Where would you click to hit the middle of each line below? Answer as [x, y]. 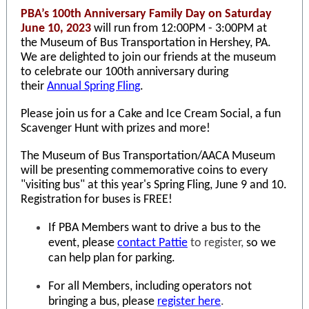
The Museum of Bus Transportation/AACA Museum [148, 156]
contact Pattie [152, 243]
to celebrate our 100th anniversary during [124, 72]
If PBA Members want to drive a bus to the [154, 228]
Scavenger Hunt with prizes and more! [116, 129]
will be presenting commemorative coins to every [144, 171]
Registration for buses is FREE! [97, 200]
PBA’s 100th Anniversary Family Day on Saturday [146, 14]
